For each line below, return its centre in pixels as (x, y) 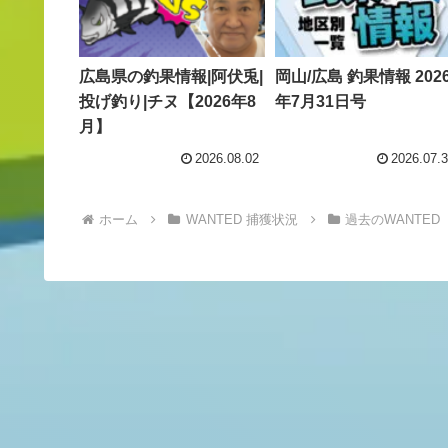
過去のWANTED (393, 219)
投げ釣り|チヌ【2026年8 (167, 102)
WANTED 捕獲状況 (241, 219)
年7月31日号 (320, 102)
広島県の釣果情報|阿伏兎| (171, 77)
